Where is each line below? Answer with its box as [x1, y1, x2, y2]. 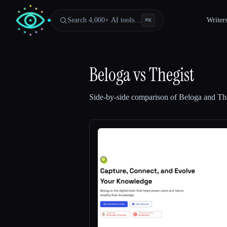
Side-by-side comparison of [89, 93, 179, 101]
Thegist [149, 63, 194, 87]
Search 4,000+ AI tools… [67, 16, 141, 24]
